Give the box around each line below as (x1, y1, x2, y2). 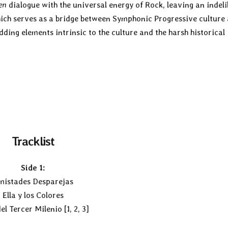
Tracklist (11, 134, 54, 149)
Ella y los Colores (2, 190, 64, 200)
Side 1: (20, 162, 45, 173)
